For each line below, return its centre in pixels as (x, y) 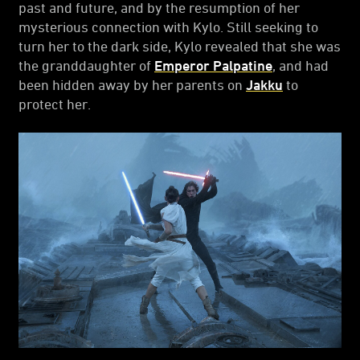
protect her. (55, 104)
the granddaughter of (86, 65)
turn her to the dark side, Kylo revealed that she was (180, 46)
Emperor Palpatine (213, 65)
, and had (301, 65)
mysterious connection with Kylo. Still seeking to (168, 27)
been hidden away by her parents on (132, 85)
